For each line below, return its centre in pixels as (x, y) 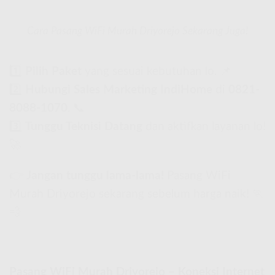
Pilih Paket (53, 71)
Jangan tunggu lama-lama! (95, 176)
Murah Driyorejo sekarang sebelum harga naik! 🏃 (137, 195)
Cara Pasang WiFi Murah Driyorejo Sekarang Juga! (137, 31)
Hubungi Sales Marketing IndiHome (119, 90)
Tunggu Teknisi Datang (84, 126)
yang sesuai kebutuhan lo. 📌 (157, 71)
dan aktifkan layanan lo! (204, 126)
